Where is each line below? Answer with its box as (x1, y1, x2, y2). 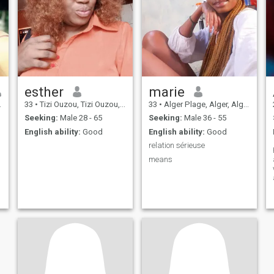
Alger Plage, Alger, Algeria (161, 99, 243, 109)
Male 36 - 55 (182, 113, 226, 123)
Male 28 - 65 (57, 113, 102, 123)
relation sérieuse (148, 141, 205, 150)
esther (24, 83, 64, 100)
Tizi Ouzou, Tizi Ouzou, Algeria (37, 99, 120, 109)
